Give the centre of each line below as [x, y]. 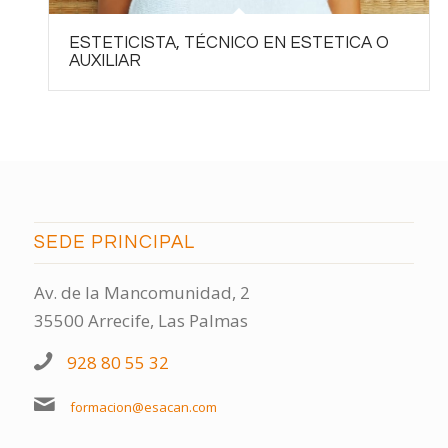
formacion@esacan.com [143, 406]
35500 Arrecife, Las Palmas [140, 320]
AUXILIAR [104, 60]
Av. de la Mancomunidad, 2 [141, 292]
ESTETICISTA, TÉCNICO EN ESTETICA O [228, 42]
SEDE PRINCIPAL [114, 242]
